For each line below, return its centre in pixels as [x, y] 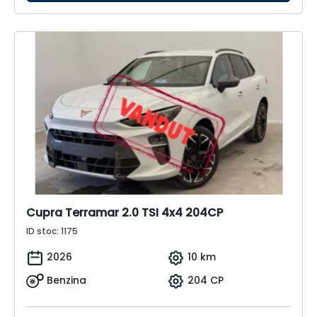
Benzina [67, 280]
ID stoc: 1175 [52, 231]
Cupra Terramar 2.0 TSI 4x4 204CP [125, 213]
